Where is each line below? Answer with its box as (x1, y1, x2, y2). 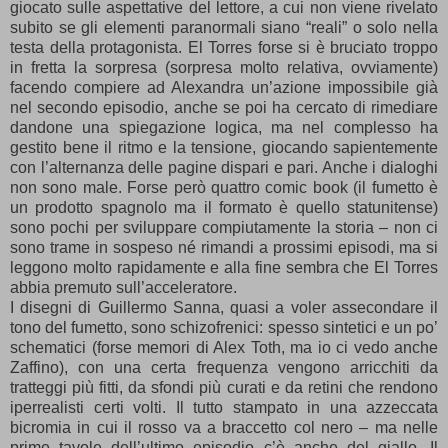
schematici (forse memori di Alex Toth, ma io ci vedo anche (10, 338, 438, 356)
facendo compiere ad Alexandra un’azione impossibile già (10, 78, 438, 96)
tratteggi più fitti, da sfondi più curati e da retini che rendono (10, 378, 438, 396)
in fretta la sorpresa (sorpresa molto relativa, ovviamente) (10, 58, 438, 76)
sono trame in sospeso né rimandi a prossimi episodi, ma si (10, 238, 438, 256)
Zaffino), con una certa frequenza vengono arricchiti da (10, 358, 438, 376)
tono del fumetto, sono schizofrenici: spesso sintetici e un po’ (10, 318, 438, 336)
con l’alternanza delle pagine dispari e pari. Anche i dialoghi (10, 158, 438, 176)
